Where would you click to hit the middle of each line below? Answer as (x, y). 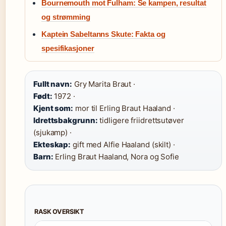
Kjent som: (53, 108)
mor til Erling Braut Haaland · (124, 108)
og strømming (66, 17)
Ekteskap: (52, 145)
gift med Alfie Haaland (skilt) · (123, 145)
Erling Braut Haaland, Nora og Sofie (116, 157)
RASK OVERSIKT (59, 212)
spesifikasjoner (68, 48)
